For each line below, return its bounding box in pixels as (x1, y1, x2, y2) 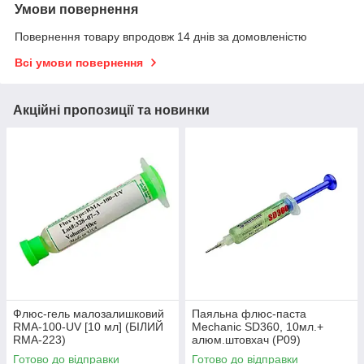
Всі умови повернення (15, 56, 143, 70)
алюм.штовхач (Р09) (192, 333, 301, 347)
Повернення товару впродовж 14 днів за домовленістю (15, 30, 307, 44)
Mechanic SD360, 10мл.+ (192, 320, 323, 334)
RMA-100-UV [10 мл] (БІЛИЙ (13, 320, 163, 334)
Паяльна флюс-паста (192, 307, 306, 321)
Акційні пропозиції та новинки (13, 103, 210, 118)
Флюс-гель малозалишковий (13, 307, 164, 321)
